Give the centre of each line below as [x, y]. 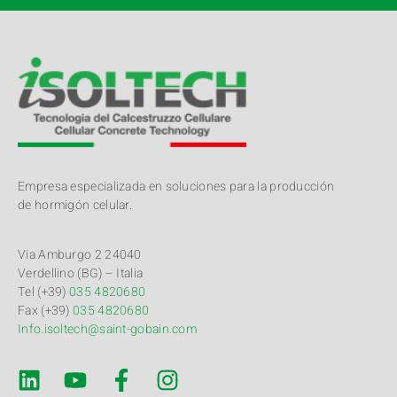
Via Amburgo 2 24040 [80, 254]
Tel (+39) [43, 292]
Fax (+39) [45, 310]
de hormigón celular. [75, 206]
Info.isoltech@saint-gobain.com [107, 329]
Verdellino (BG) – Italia [81, 273]
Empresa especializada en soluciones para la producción [176, 187]
